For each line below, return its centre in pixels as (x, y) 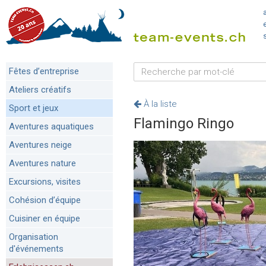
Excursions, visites (45, 182)
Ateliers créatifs (40, 90)
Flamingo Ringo (184, 123)
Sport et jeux (34, 108)
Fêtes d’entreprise (44, 71)
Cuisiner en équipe (45, 218)
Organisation (34, 237)
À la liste (159, 104)
